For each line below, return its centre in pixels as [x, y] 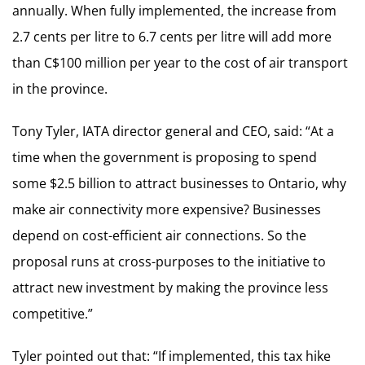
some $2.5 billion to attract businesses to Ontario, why [179, 183]
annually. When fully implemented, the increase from [174, 11]
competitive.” [53, 314]
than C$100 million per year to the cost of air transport [180, 63]
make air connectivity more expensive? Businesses [167, 209]
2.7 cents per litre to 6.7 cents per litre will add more [172, 37]
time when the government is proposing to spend [165, 157]
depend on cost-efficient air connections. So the [159, 235]
